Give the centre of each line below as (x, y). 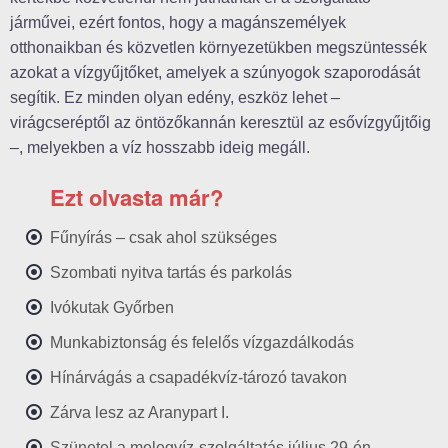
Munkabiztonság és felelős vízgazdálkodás (202, 343)
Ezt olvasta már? (136, 197)
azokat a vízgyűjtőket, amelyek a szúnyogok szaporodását (215, 73)
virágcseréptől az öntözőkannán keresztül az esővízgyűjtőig (220, 123)
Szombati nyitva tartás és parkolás (171, 273)
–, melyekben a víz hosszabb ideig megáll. (160, 148)
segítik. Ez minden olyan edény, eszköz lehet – (175, 98)
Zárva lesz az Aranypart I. (139, 413)
